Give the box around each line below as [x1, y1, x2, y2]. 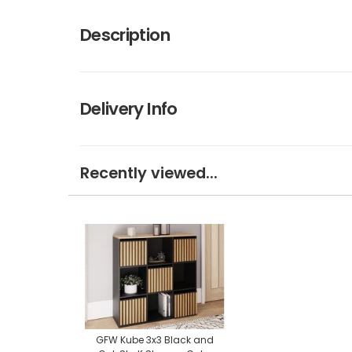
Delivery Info [80, 96, 178, 121]
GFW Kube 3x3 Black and [96, 333, 214, 347]
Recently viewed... [80, 162, 218, 184]
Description [80, 22, 170, 47]
